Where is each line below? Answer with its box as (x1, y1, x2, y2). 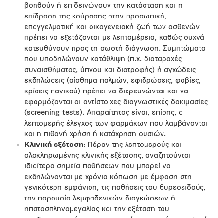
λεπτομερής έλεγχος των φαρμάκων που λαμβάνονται (24, 120, 208, 127)
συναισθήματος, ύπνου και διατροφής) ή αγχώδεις (24, 66, 196, 74)
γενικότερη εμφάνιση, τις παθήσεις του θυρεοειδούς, (24, 184, 205, 192)
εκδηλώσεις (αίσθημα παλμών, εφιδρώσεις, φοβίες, (24, 77, 200, 85)
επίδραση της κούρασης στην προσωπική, (24, 13, 166, 20)
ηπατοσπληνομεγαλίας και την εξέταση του (24, 205, 169, 213)
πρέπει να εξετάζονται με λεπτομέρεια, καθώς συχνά (24, 34, 204, 42)
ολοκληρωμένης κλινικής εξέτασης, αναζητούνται (24, 152, 191, 160)
